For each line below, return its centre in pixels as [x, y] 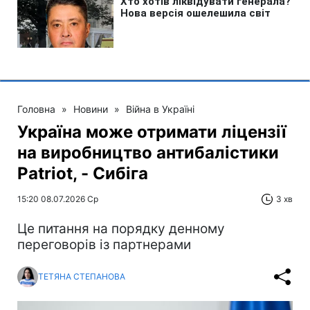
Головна [36, 109]
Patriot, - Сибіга [83, 173]
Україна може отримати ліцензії [152, 131]
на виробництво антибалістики [148, 152]
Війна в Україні [160, 109]
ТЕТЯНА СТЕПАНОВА [82, 277]
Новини [91, 109]
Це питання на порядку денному [121, 228]
